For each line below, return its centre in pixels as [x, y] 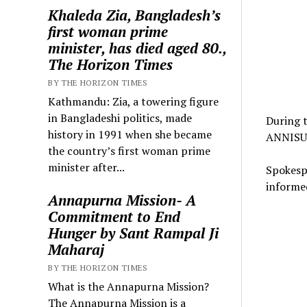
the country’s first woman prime [130, 150]
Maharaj [76, 249]
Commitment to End [114, 216]
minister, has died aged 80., [137, 48]
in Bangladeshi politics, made [120, 118]
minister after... [87, 167]
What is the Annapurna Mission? [129, 286]
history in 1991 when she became [130, 134]
